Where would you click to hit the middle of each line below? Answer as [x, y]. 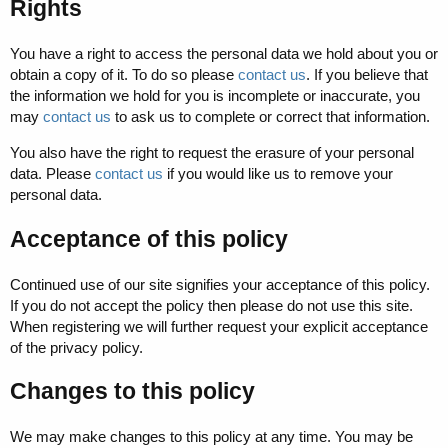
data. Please [52, 174]
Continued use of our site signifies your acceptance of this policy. [220, 284]
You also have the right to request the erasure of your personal [212, 153]
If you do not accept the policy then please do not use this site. [211, 305]
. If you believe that [367, 75]
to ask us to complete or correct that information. [270, 117]
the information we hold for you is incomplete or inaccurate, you [215, 96]
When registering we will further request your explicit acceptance [219, 326]
